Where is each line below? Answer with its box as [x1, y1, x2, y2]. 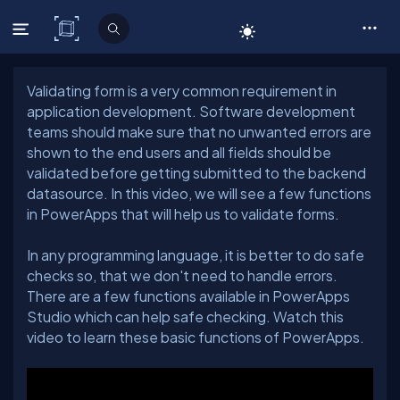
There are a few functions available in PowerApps [27, 287, 350, 304]
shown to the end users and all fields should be [27, 144, 331, 161]
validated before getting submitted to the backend [27, 164, 366, 181]
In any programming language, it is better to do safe [27, 246, 364, 263]
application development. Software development [27, 103, 355, 120]
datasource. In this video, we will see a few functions [27, 185, 371, 202]
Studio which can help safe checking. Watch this [27, 308, 344, 325]
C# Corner [85, 20, 158, 37]
